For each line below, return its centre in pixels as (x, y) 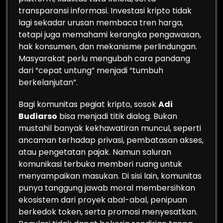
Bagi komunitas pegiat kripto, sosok (88, 104)
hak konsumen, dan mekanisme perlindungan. (108, 47)
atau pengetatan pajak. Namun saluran (95, 152)
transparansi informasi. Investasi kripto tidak (105, 11)
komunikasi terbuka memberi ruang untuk (100, 164)
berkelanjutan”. (48, 82)
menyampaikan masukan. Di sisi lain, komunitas (110, 176)
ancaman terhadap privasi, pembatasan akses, (111, 140)
